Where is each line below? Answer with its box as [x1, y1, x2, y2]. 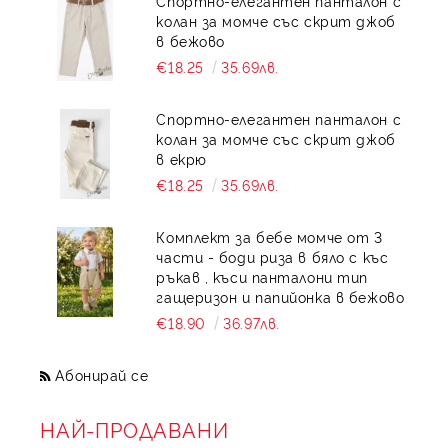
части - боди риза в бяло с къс [156, 247, 389, 266]
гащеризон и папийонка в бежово [156, 287, 405, 306]
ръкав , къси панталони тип [156, 267, 368, 286]
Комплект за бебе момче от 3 [156, 227, 383, 246]
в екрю [156, 149, 207, 168]
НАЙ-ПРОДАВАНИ [40, 415, 229, 443]
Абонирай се [55, 365, 149, 384]
